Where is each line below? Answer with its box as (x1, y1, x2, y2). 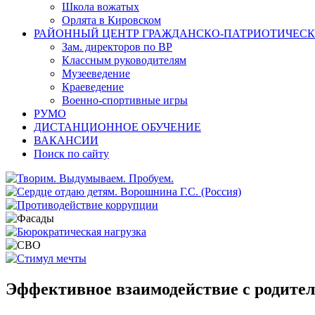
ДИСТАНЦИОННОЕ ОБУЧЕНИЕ (34, 120, 201, 133)
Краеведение (62, 80, 124, 93)
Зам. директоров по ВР (62, 40, 172, 53)
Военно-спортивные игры (62, 94, 188, 106)
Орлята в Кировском (62, 13, 161, 26)
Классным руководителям (62, 53, 186, 66)
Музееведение (62, 67, 130, 79)
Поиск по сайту (34, 147, 109, 160)
